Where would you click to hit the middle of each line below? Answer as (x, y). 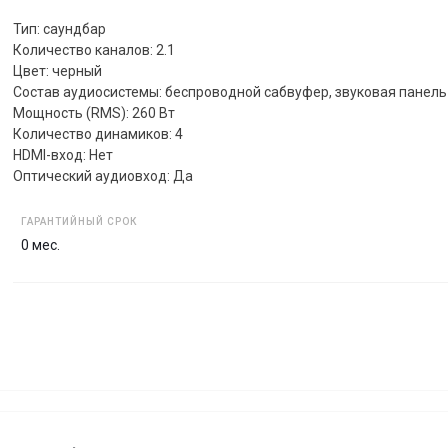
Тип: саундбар (59, 28)
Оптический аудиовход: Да (103, 175)
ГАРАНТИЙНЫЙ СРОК (79, 221)
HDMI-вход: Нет (63, 154)
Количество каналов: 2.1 (94, 49)
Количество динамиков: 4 (98, 133)
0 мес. (40, 244)
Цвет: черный (57, 70)
